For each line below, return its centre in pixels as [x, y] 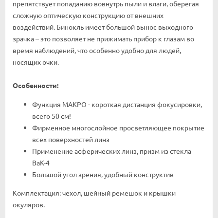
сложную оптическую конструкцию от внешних [88, 15]
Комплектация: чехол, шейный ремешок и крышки [94, 193]
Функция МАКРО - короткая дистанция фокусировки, [117, 104]
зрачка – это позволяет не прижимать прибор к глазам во [103, 39]
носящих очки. [36, 62]
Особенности [35, 85]
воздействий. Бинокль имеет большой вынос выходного [103, 27]
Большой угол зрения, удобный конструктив [103, 174]
